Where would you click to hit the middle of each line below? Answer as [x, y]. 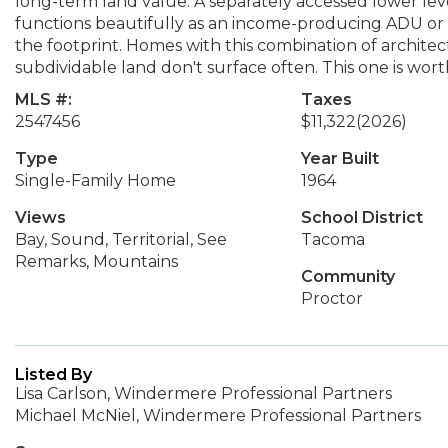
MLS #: [43, 99]
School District [361, 217]
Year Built [339, 158]
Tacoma [332, 239]
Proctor [331, 298]
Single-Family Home [95, 180]
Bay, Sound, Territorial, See [121, 239]
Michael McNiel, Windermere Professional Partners [218, 415]
